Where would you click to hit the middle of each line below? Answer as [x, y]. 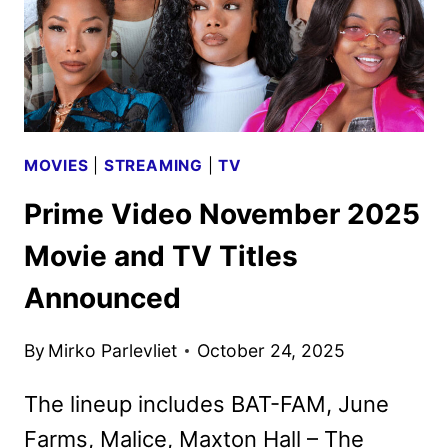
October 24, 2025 [271, 350]
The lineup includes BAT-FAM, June [206, 403]
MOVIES [56, 165]
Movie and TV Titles [161, 256]
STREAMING [153, 165]
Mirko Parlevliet [113, 350]
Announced [102, 298]
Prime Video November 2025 [222, 214]
